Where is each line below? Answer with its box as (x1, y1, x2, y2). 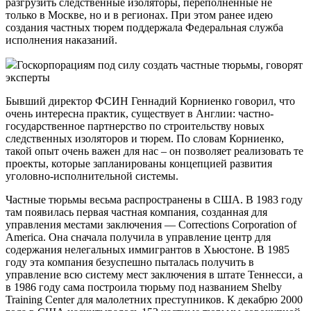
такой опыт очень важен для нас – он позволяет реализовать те (6, 144, 303, 157)
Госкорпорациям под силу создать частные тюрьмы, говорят (17, 58, 303, 71)
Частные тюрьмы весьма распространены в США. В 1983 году (6, 193, 303, 205)
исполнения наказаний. (6, 33, 117, 46)
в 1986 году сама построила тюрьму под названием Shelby (6, 280, 282, 293)
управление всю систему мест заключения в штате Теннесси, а (6, 268, 303, 280)
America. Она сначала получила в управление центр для (6, 230, 271, 243)
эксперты (6, 71, 50, 83)
